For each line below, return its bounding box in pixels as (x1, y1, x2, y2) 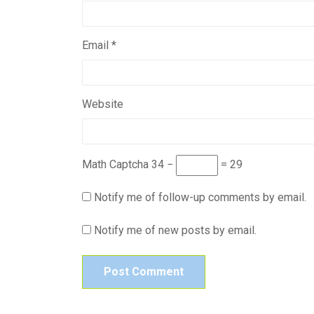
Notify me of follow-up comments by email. (94, 191, 306, 205)
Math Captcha (82, 158, 149, 172)
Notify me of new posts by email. (94, 224, 257, 238)
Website (82, 97, 123, 111)
